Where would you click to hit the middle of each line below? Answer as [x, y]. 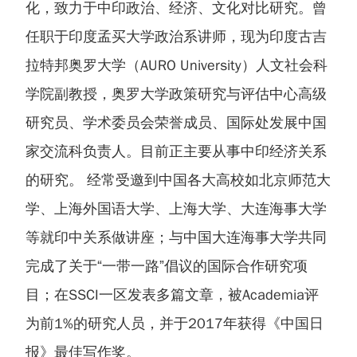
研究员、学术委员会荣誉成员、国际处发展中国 [176, 122]
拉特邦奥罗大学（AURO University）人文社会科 [176, 65]
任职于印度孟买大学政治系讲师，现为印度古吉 [176, 36]
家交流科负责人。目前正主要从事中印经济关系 [176, 151]
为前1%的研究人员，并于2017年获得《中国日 [174, 323]
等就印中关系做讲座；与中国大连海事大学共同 [176, 237]
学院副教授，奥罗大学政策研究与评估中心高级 [176, 94]
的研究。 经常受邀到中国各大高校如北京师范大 [178, 180]
